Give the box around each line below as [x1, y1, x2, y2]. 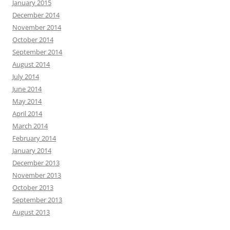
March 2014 [12, 121, 48, 130]
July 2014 [12, 71, 39, 81]
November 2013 [12, 170, 61, 180]
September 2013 [12, 195, 62, 204]
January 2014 [12, 145, 51, 155]
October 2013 [12, 182, 53, 192]
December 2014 [12, 10, 60, 20]
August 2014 [12, 59, 50, 69]
